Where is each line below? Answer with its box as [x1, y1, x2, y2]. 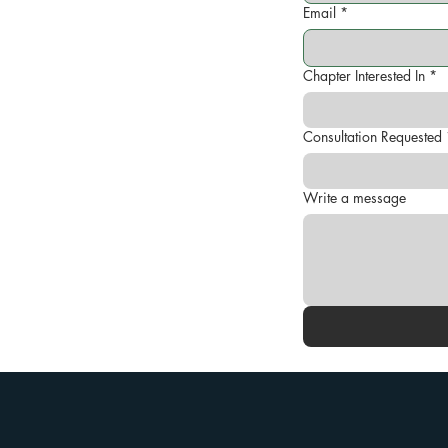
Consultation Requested [303, 127, 442, 147]
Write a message [303, 188, 406, 208]
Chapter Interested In [303, 66, 425, 86]
